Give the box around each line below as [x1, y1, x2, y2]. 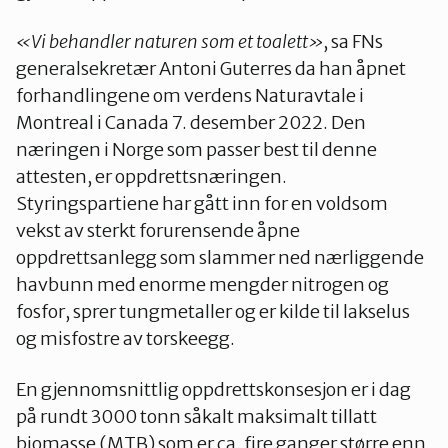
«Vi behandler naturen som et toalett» [16, 30, 323, 54]
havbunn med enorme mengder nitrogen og [16, 273, 389, 297]
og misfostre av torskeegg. [16, 327, 238, 351]
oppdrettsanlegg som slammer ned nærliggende [16, 246, 424, 270]
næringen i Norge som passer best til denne [16, 138, 377, 162]
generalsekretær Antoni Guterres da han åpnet [16, 57, 406, 81]
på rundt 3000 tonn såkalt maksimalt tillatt [16, 405, 377, 429]
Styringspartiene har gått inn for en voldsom [16, 192, 388, 216]
